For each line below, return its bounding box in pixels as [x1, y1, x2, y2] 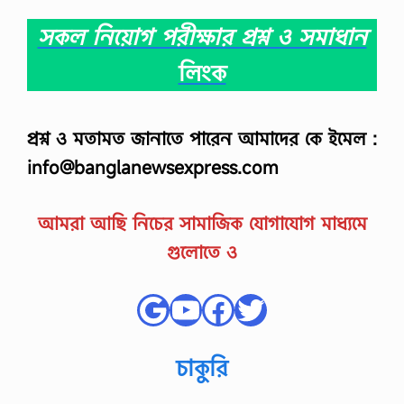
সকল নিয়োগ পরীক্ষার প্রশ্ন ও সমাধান [37, 21, 367, 51]
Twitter [234, 287, 338, 331]
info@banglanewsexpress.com [27, 155, 279, 180]
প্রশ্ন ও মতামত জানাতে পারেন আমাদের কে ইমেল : [27, 126, 377, 151]
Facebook [201, 287, 344, 331]
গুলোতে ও [167, 240, 237, 265]
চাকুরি [176, 352, 228, 382]
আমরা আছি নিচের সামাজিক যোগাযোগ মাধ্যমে [37, 211, 367, 236]
